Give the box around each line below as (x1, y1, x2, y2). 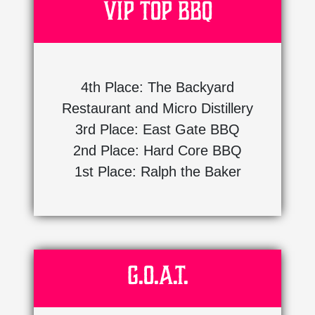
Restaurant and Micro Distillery (62, 100, 253, 116)
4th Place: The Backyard (81, 79, 234, 95)
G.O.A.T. (127, 259, 188, 291)
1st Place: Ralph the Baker (74, 163, 241, 179)
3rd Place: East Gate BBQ (75, 121, 240, 137)
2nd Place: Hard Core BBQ (73, 142, 242, 158)
